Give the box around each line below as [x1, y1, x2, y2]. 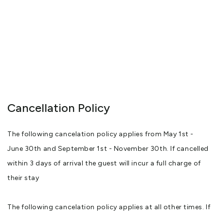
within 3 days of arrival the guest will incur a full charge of [7, 159, 201, 168]
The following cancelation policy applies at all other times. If [7, 203, 211, 212]
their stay [7, 174, 39, 182]
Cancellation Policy [7, 101, 110, 115]
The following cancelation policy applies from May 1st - [7, 130, 194, 139]
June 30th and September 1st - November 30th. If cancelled [7, 145, 209, 153]
